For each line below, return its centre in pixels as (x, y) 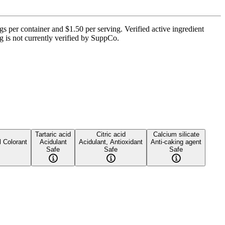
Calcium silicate (176, 134)
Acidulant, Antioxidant (111, 142)
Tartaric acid (53, 134)
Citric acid (111, 134)
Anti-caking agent (176, 142)
